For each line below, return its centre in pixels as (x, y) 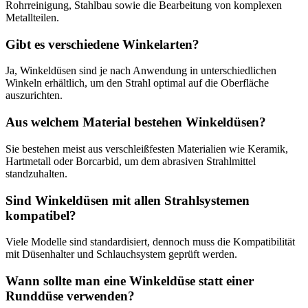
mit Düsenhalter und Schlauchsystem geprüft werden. (121, 254)
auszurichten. (34, 96)
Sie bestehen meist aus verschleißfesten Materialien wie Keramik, (147, 148)
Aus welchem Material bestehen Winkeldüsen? (136, 122)
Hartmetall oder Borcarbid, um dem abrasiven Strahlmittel (131, 161)
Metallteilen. (32, 18)
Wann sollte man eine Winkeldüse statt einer (130, 281)
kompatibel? (41, 215)
